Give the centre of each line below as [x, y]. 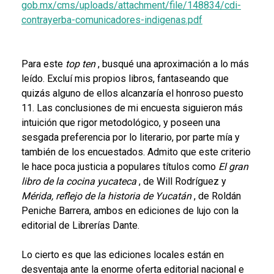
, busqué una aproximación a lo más [173, 64]
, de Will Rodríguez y [183, 181]
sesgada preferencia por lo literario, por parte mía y [131, 137]
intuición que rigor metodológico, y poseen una [121, 122]
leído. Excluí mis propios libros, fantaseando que [125, 78]
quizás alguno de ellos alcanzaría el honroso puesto [132, 93]
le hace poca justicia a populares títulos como [120, 166]
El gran [233, 166]
